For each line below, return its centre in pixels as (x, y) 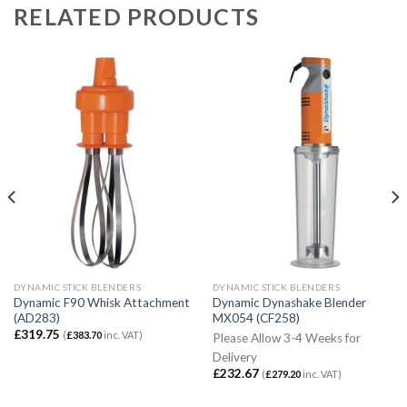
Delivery (234, 357)
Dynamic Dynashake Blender (289, 302)
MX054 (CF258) (256, 318)
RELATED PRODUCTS (136, 16)
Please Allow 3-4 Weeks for (286, 338)
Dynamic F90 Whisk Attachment (101, 302)
